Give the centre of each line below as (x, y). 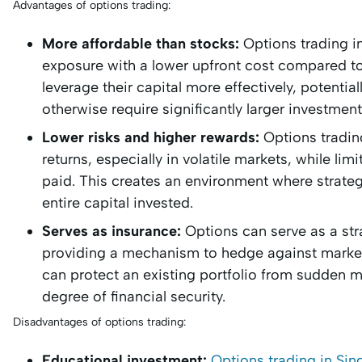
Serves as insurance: (112, 231)
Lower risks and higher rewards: (153, 137)
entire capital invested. (118, 203)
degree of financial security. (134, 297)
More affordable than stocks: (141, 44)
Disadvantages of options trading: (99, 322)
